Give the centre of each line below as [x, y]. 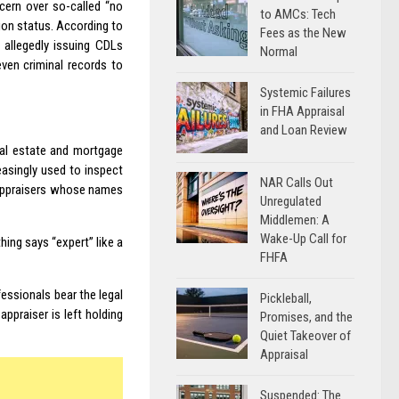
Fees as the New [303, 33]
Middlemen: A [295, 220]
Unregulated [291, 201]
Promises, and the [306, 317]
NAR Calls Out [297, 183]
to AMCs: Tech [298, 14]
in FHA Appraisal [302, 111]
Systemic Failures [305, 93]
